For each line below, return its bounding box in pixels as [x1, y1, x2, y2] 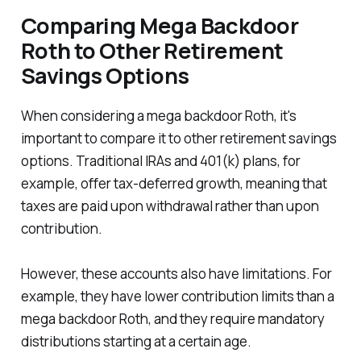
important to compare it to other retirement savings [20, 128, 337, 147]
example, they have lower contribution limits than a [20, 286, 334, 305]
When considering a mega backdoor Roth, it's [20, 106, 297, 125]
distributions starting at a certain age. [20, 331, 251, 351]
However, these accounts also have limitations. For [20, 263, 332, 283]
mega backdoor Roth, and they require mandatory [20, 309, 325, 328]
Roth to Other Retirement [20, 35, 284, 66]
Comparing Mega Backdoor [20, 10, 299, 41]
